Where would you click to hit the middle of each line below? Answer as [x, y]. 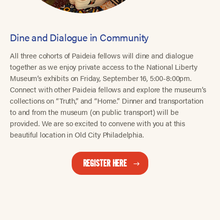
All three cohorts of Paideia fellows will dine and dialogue [102, 55]
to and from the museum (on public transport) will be [94, 112]
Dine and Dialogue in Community [80, 37]
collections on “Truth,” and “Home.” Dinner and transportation [107, 101]
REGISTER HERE [105, 164]
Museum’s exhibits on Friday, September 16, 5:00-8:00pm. [101, 78]
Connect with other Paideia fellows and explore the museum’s [108, 89]
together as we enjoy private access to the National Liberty [104, 67]
